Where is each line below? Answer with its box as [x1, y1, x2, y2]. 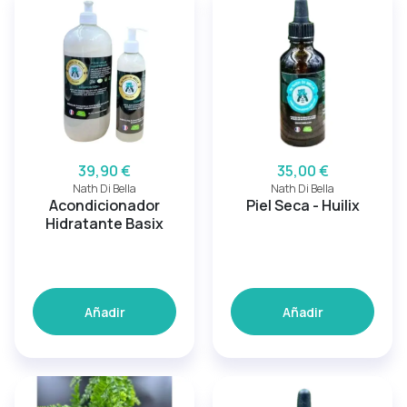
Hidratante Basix [45, 213, 164, 233]
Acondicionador [49, 195, 160, 215]
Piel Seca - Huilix [245, 195, 360, 215]
